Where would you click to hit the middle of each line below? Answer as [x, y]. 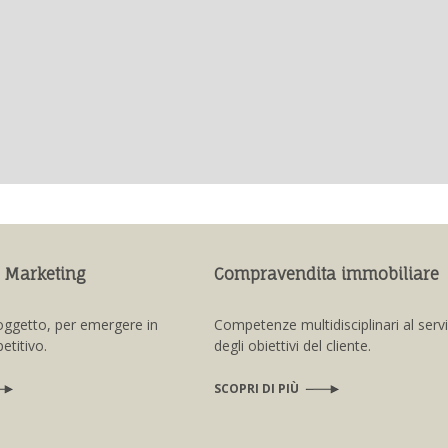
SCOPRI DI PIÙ [256, 388]
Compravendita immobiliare [326, 273]
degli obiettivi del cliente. [292, 345]
